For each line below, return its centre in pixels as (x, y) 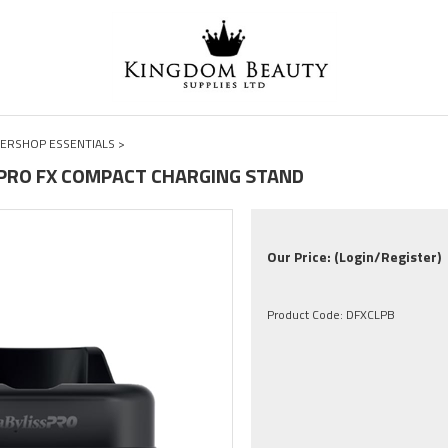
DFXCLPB (371, 314)
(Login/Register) (388, 256)
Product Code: (305, 314)
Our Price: (301, 256)
